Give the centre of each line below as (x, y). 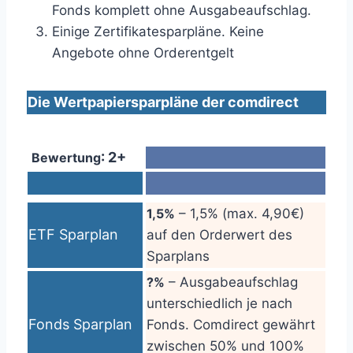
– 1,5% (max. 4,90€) (240, 214)
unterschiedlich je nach (219, 303)
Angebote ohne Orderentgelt (143, 53)
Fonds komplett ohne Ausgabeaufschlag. (182, 10)
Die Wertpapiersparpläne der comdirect (163, 102)
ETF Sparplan (73, 234)
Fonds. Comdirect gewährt (231, 325)
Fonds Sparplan (80, 324)
